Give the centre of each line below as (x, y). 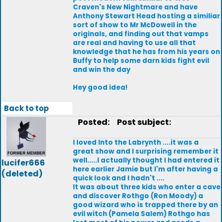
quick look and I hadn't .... (119, 178)
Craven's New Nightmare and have (135, 7)
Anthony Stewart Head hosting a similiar (146, 16)
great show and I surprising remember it (146, 151)
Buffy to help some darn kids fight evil (141, 61)
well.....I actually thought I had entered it (146, 160)
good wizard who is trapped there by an (145, 205)
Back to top (27, 108)
